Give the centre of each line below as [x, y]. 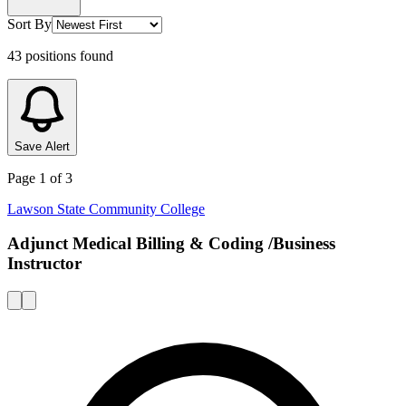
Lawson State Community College [106, 208]
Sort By [29, 24]
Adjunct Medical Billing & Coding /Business [171, 244]
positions [51, 55]
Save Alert [42, 146]
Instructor [44, 264]
